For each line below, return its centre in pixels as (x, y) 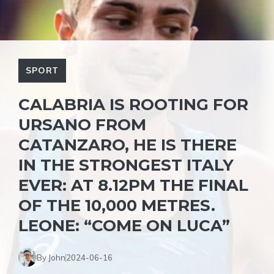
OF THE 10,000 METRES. (117, 206)
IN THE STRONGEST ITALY (126, 165)
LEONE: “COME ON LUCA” (124, 226)
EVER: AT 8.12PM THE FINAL (133, 185)
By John (51, 257)
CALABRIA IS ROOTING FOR (133, 105)
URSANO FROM (82, 125)
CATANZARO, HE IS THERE (128, 145)
